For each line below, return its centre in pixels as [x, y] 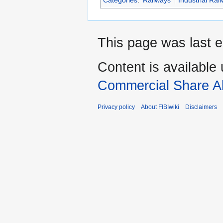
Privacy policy [116, 107]
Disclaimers [201, 107]
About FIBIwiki [160, 107]
